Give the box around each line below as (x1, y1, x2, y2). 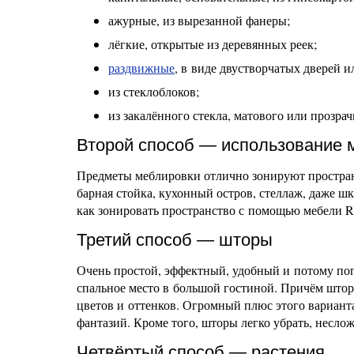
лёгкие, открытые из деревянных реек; (108, 36, 317, 52)
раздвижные (108, 59, 175, 76)
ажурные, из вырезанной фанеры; (108, 12, 290, 28)
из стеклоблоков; (108, 83, 199, 100)
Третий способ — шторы (77, 230, 273, 250)
